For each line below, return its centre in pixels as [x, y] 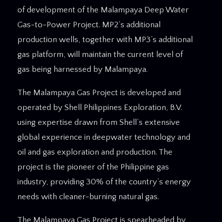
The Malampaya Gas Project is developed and [99, 92]
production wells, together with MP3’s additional [105, 39]
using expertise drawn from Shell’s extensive [99, 122]
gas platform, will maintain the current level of [100, 54]
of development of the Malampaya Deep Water [103, 10]
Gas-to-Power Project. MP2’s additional [89, 25]
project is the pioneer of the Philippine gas [93, 167]
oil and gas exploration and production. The [95, 152]
